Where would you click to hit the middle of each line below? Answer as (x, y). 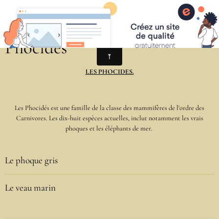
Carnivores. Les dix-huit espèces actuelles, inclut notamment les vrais (109, 118)
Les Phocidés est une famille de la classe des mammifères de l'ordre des (109, 108)
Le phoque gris (31, 160)
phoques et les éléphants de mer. (109, 128)
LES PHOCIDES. (109, 72)
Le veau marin (30, 188)
